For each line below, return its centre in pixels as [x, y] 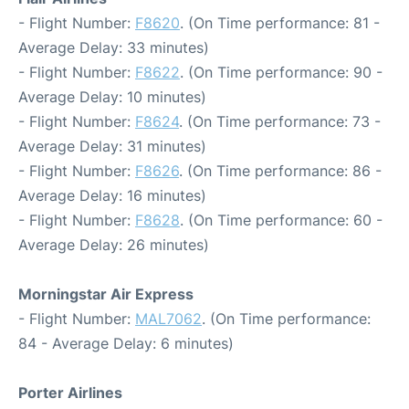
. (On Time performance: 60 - [281, 220]
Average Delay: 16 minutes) [112, 196]
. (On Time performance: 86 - [280, 171]
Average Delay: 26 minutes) [114, 245]
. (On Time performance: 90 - [281, 73]
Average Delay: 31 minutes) [112, 147]
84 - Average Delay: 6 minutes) [126, 344]
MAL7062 [168, 319]
